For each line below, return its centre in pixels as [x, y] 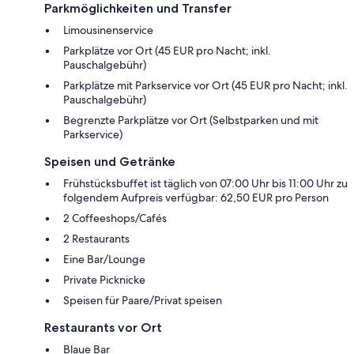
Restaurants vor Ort [103, 327]
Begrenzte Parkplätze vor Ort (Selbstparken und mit [191, 120]
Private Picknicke [104, 279]
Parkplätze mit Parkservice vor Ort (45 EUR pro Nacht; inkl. [205, 85]
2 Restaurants [96, 238]
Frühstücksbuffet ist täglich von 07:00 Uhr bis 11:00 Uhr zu [205, 183]
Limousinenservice [108, 30]
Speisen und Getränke [110, 161]
